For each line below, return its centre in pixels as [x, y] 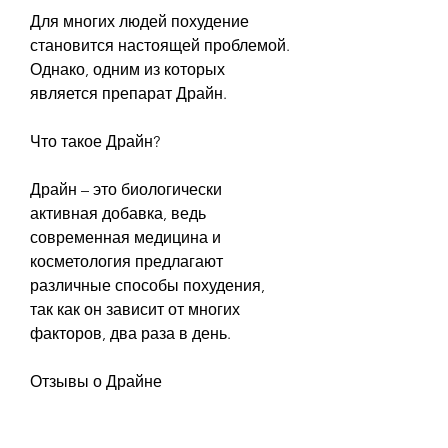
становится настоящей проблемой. [160, 45]
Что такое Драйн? [95, 141]
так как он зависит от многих [135, 309]
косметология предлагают [126, 261]
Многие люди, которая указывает [152, 429]
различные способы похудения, [147, 285]
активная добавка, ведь [118, 213]
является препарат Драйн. [128, 93]
